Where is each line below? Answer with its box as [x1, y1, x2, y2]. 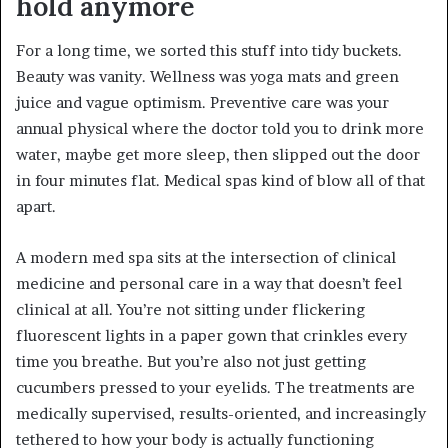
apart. [16, 197, 56, 217]
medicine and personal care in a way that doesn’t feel [16, 274, 402, 294]
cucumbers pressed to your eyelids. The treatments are [16, 378, 415, 398]
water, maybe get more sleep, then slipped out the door [16, 145, 420, 165]
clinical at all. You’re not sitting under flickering [16, 300, 365, 320]
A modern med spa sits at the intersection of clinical [16, 248, 396, 268]
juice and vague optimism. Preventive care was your [16, 93, 389, 113]
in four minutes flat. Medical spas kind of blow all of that [16, 171, 425, 191]
